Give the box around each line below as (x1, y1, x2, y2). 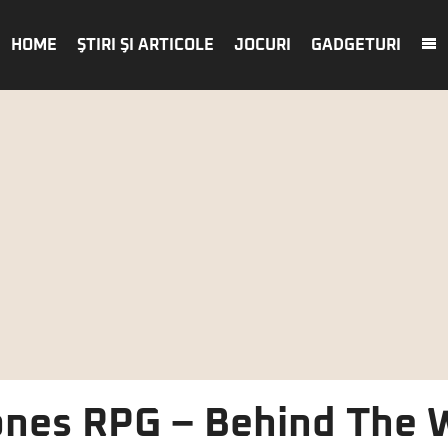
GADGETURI (311, 37, 401, 53)
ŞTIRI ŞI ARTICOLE (77, 37, 214, 53)
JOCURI (234, 37, 291, 53)
